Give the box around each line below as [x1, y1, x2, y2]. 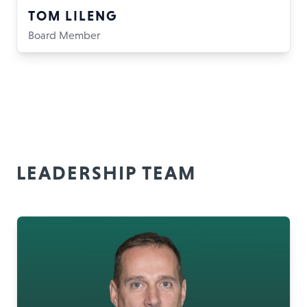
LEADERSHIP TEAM [16, 162, 196, 184]
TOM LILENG [28, 8, 117, 23]
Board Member [28, 29, 100, 41]
